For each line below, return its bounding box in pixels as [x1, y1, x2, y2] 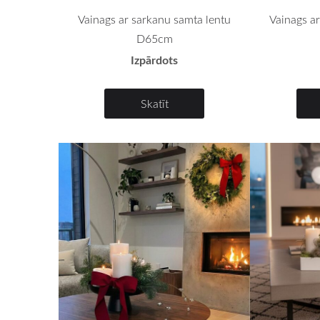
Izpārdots [131, 51, 179, 69]
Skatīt [140, 96, 169, 112]
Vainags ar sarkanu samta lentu [78, 11, 231, 28]
